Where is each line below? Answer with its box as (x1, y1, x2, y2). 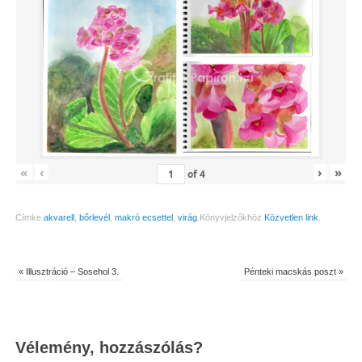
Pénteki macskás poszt (244, 267, 339, 277)
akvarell (43, 213, 74, 223)
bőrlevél (78, 213, 110, 223)
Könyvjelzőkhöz (199, 213, 264, 223)
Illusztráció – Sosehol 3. (23, 267, 119, 277)
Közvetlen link (263, 213, 318, 223)
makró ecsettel (114, 213, 173, 223)
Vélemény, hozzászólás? (15, 339, 203, 357)
